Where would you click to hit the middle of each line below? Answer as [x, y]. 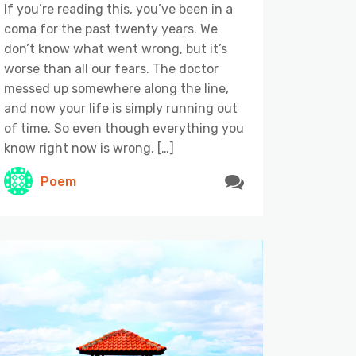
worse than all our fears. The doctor [111, 69]
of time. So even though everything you [124, 129]
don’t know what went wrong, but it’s [116, 49]
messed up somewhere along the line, [116, 89]
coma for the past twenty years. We [111, 29]
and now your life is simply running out [121, 109]
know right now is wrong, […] [89, 149]
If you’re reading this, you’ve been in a [118, 10]
